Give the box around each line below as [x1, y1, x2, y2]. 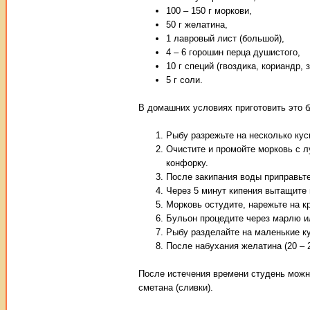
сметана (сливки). [138, 282, 213, 293]
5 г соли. [166, 74, 203, 85]
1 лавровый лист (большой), [166, 33, 284, 44]
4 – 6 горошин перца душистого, [166, 46, 300, 57]
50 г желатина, [166, 19, 228, 30]
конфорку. [166, 157, 208, 168]
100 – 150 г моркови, [166, 5, 252, 16]
